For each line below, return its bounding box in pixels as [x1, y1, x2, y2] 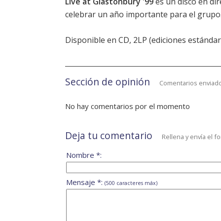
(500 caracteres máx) [105, 180, 157, 187]
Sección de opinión [65, 75, 150, 89]
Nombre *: [66, 150, 102, 160]
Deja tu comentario [65, 129, 152, 143]
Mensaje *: [66, 177, 105, 187]
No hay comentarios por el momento [65, 101, 190, 111]
